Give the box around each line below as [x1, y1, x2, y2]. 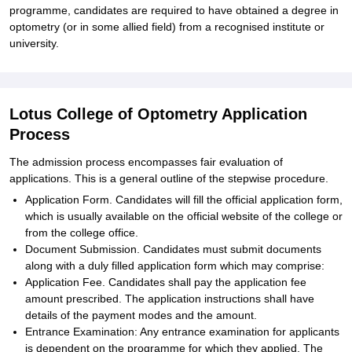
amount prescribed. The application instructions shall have [25, 292, 314, 305]
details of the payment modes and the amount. [25, 309, 257, 321]
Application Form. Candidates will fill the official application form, [25, 193, 343, 206]
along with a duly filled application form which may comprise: [25, 259, 324, 272]
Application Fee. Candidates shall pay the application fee [25, 276, 306, 288]
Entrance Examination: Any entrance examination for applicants [25, 325, 339, 338]
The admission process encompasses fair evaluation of [9, 156, 283, 168]
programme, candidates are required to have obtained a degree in [9, 4, 339, 16]
